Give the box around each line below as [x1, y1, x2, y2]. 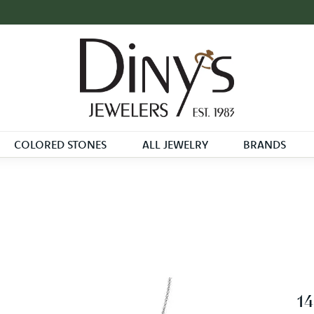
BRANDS [243, 137, 287, 152]
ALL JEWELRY [142, 137, 208, 152]
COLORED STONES [13, 137, 107, 152]
